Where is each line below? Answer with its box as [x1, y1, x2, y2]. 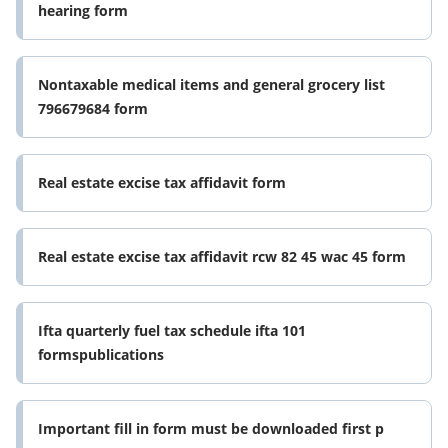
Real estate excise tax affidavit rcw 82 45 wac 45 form [38, 247, 406, 267]
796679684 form [38, 99, 148, 119]
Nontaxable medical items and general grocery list [38, 75, 385, 95]
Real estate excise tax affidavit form [38, 173, 286, 193]
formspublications [38, 345, 164, 365]
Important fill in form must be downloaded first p [38, 419, 384, 439]
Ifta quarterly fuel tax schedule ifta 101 [38, 321, 306, 341]
